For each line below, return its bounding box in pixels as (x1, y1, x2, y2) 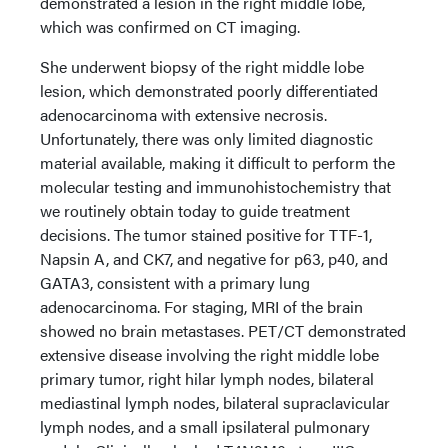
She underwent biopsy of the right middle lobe (40, 55, 364, 78)
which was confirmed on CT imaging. (40, 15, 300, 38)
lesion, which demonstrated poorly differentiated (40, 79, 378, 102)
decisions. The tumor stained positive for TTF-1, (40, 223, 372, 246)
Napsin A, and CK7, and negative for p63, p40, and (40, 247, 388, 270)
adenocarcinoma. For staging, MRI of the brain (40, 295, 363, 318)
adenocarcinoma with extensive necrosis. (40, 103, 327, 126)
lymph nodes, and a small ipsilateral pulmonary (40, 415, 370, 438)
